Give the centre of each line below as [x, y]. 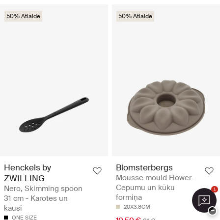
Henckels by [27, 168]
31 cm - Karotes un [36, 199]
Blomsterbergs [144, 168]
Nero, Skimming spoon [43, 189]
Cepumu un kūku [145, 188]
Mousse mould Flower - [156, 178]
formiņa [129, 198]
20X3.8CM [137, 207]
